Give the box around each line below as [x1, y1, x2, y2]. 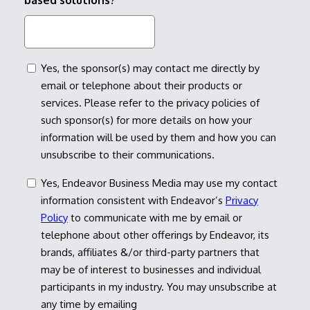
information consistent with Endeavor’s [41, 194, 226, 208]
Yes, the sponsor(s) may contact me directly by [41, 62, 259, 75]
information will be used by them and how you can [41, 131, 276, 145]
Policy [41, 211, 68, 225]
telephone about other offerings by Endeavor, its [41, 228, 269, 242]
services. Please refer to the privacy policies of [41, 96, 259, 110]
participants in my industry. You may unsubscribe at [41, 280, 277, 294]
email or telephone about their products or [41, 79, 242, 93]
